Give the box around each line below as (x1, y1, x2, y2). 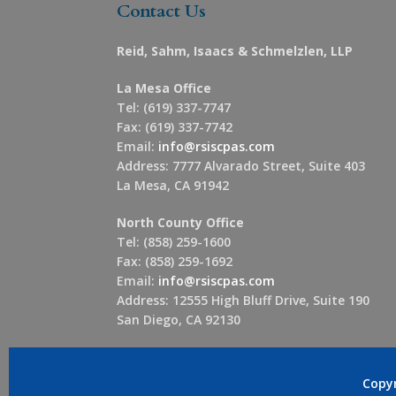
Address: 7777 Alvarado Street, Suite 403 (117, 157, 365, 175)
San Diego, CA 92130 (117, 311, 240, 329)
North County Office (117, 214, 244, 232)
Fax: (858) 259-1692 (117, 253, 232, 270)
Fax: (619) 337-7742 (117, 118, 232, 136)
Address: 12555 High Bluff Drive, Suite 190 (117, 292, 369, 309)
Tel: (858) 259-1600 (117, 233, 231, 251)
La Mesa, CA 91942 (117, 177, 229, 194)
